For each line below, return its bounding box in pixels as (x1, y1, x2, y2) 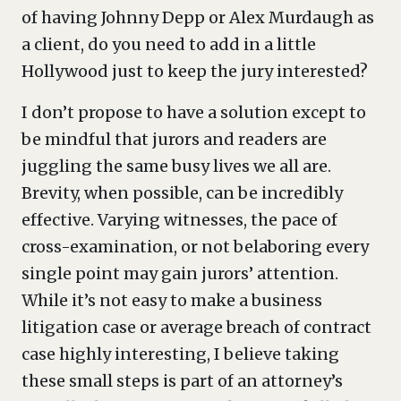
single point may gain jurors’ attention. (21, 263, 338, 284)
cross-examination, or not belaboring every (21, 236, 369, 257)
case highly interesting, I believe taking (21, 344, 339, 364)
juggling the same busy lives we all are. (21, 156, 331, 176)
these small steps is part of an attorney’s (21, 371, 343, 391)
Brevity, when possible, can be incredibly (21, 183, 343, 203)
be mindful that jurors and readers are (21, 129, 327, 149)
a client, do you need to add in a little (21, 34, 316, 55)
